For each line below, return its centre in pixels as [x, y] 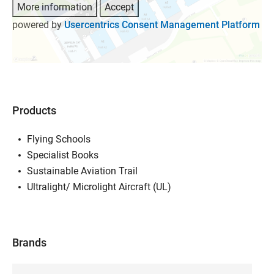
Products [34, 110]
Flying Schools [59, 139]
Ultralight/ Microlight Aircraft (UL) [99, 187]
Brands [29, 242]
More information [55, 7]
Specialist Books [63, 155]
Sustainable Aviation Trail [82, 171]
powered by [38, 25]
